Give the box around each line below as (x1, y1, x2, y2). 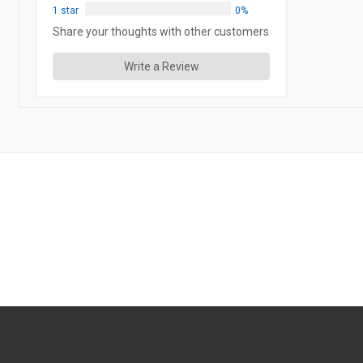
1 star (53, 5, 79, 16)
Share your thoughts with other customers (53, 25, 269, 38)
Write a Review (123, 60, 199, 73)
